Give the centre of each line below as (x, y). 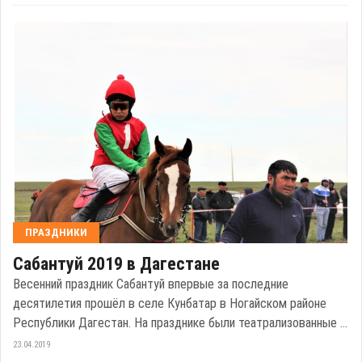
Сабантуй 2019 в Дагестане (116, 264)
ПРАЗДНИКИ (56, 233)
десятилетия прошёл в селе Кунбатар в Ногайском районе (170, 304)
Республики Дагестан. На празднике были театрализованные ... (180, 323)
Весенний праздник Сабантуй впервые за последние (151, 284)
